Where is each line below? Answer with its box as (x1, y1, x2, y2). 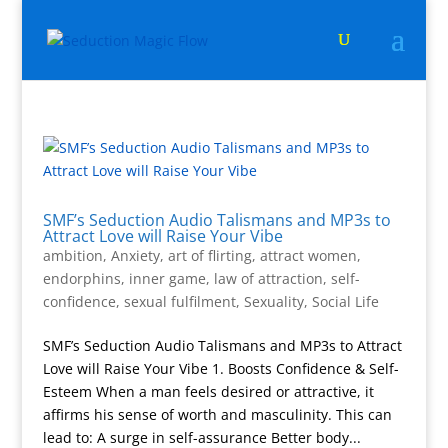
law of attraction (213, 269, 323, 288)
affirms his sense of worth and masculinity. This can (42, 405, 392, 424)
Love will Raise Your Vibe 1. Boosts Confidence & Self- (42, 359, 399, 378)
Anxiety (110, 246, 160, 265)
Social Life (311, 292, 379, 311)
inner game (128, 269, 206, 288)
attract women (259, 246, 357, 265)
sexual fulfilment (123, 292, 236, 311)
